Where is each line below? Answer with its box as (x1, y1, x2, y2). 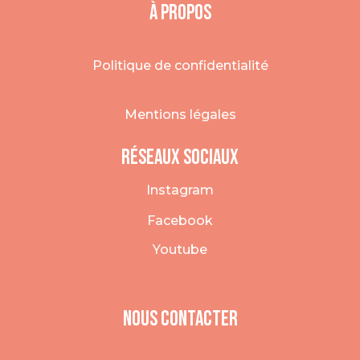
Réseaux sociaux (121, 145, 239, 170)
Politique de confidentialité (92, 57, 268, 73)
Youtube (153, 241, 207, 257)
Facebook (147, 212, 213, 228)
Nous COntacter (122, 306, 238, 332)
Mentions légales (124, 106, 236, 122)
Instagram (146, 182, 214, 198)
